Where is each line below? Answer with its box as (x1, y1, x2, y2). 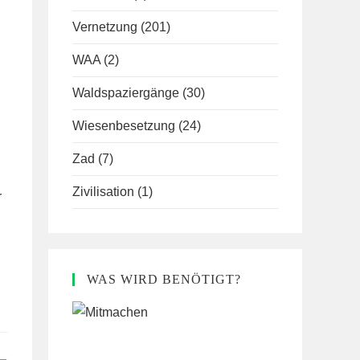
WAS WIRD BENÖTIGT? (87, 272, 241, 286)
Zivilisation (72, 185, 134, 198)
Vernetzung (72, 20, 137, 34)
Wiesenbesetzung (72, 119, 175, 133)
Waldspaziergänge (72, 86, 179, 100)
